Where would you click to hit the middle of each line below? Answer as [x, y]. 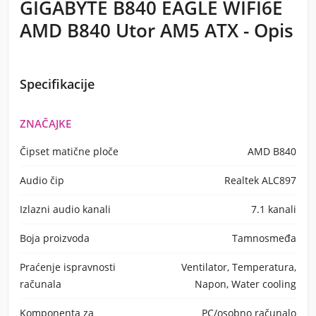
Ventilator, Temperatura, [239, 267]
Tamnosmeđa [264, 238]
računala [41, 284]
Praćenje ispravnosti [68, 267]
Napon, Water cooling [245, 284]
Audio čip [42, 180]
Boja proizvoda [55, 238]
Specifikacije [57, 84]
